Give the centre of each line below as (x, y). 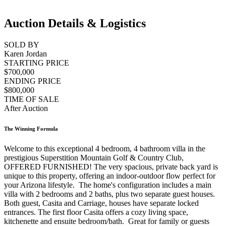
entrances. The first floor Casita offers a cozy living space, (96, 212)
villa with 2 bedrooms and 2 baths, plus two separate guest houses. (109, 194)
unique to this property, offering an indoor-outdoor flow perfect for (110, 176)
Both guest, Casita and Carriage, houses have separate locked (101, 203)
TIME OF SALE (32, 99)
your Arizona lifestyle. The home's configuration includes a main (108, 185)
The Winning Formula (31, 129)
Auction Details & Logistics (75, 23)
